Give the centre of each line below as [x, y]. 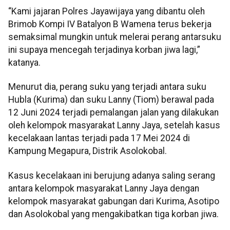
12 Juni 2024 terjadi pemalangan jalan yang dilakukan [113, 113]
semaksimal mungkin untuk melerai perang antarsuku [115, 37]
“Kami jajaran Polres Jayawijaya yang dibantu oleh [107, 12]
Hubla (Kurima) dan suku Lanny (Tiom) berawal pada [111, 100]
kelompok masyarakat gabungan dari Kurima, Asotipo [114, 201]
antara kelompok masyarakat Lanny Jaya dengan [104, 188]
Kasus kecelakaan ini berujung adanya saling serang [112, 175]
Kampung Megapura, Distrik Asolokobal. [88, 151]
